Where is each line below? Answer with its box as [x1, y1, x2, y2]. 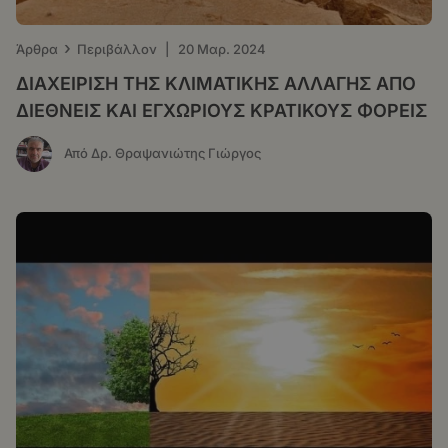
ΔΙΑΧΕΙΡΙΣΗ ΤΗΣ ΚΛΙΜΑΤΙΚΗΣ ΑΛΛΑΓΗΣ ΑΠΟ [16, 72, 416, 94]
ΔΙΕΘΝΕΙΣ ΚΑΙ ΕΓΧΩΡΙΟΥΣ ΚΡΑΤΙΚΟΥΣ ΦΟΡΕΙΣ [16, 99, 427, 121]
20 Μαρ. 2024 [178, 40, 266, 57]
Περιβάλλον [77, 40, 157, 57]
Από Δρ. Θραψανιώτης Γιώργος [64, 145, 261, 162]
